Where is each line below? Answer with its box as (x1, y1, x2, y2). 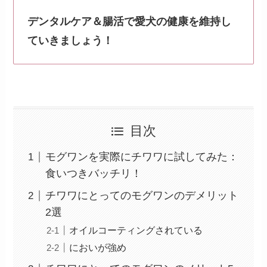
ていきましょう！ (27, 35, 113, 47)
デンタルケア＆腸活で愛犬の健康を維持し (27, 15, 231, 28)
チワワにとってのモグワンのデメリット (45, 190, 239, 202)
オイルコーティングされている (69, 225, 203, 236)
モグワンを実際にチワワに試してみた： (45, 151, 239, 163)
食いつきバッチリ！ (45, 167, 142, 180)
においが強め (69, 242, 127, 253)
